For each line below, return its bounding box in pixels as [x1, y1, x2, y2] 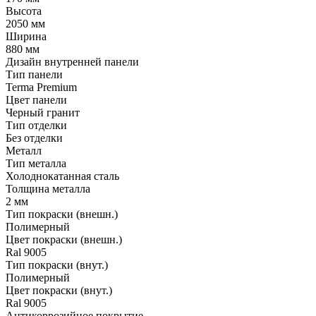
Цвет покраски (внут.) [6, 284, 112, 296]
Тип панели [6, 68, 63, 80]
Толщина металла [6, 182, 90, 195]
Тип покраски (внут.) [6, 258, 108, 271]
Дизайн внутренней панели [6, 55, 139, 68]
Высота [6, 4, 42, 17]
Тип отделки [6, 119, 67, 131]
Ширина [6, 30, 47, 42]
